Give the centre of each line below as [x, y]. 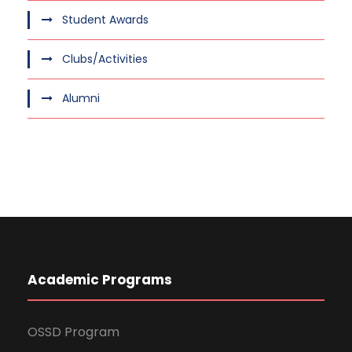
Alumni [81, 98]
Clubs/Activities [105, 59]
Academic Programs [100, 279]
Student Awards [105, 19]
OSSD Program [73, 332]
